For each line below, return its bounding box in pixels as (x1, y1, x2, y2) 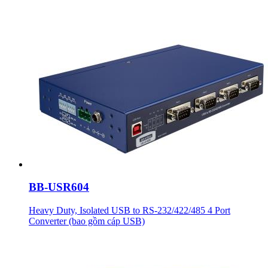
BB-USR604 (29, 181, 89, 194)
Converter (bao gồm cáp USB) (29, 216, 145, 227)
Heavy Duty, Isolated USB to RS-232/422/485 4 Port (29, 205, 230, 216)
